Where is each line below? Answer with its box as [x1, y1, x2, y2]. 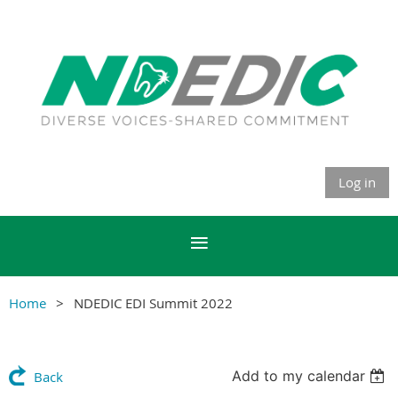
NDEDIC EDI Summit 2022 [74, 293, 233, 312]
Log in [338, 172, 376, 191]
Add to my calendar [232, 366, 366, 385]
